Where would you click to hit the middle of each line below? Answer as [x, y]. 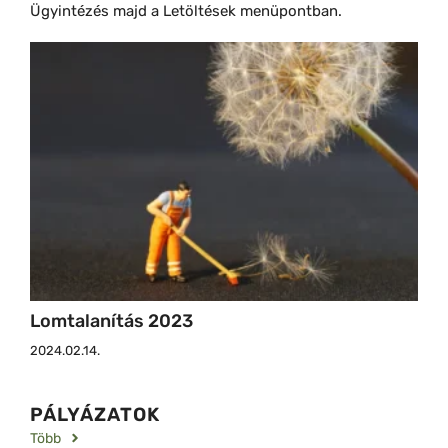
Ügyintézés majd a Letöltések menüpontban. [186, 11]
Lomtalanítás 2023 [111, 320]
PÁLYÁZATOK [95, 414]
